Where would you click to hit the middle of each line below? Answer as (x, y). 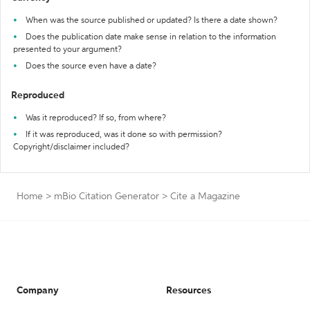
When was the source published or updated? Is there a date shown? (152, 21)
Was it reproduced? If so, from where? (96, 118)
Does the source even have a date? (91, 66)
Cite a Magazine (205, 197)
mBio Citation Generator (107, 197)
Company (38, 291)
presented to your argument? (67, 50)
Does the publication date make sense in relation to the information (151, 37)
